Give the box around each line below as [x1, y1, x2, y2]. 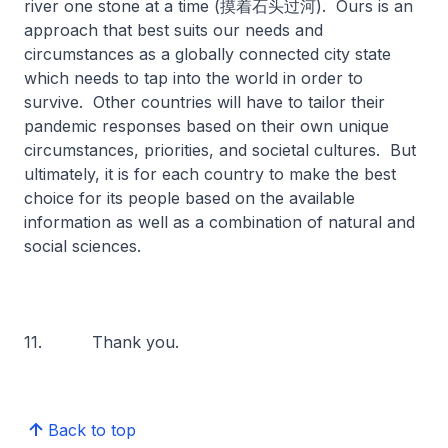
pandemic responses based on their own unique [24, 116, 389, 136]
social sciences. [24, 236, 141, 256]
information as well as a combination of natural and [24, 212, 415, 232]
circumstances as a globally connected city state [24, 44, 391, 64]
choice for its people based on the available [24, 188, 355, 208]
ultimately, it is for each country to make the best [24, 164, 396, 184]
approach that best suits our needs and [24, 20, 323, 40]
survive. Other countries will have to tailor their [24, 92, 385, 112]
